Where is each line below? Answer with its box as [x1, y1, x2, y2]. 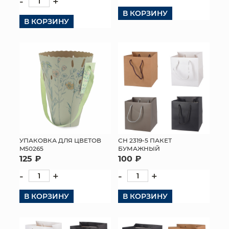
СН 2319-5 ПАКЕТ [118, 136, 172, 144]
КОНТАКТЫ [97, 11, 132, 18]
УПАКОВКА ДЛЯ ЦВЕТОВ [19, 136, 101, 144]
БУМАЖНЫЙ [118, 144, 160, 152]
